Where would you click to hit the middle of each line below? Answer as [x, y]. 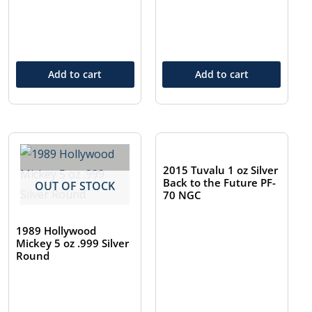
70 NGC [182, 195]
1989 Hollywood [56, 231]
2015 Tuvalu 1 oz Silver [221, 170]
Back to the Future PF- [220, 183]
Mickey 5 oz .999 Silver [73, 243]
